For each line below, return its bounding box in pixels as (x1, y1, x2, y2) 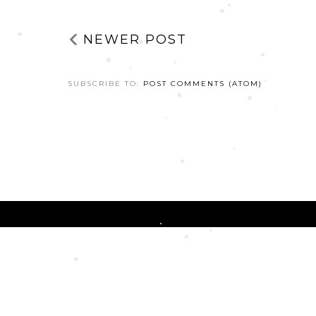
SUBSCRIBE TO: (68, 79, 143, 89)
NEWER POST (83, 32, 187, 48)
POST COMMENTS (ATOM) (143, 79, 262, 89)
